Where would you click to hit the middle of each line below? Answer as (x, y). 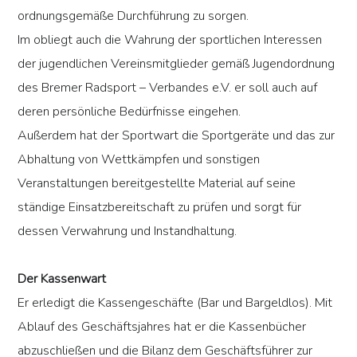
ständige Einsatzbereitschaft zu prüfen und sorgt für (160, 208)
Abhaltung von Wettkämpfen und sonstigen (139, 160)
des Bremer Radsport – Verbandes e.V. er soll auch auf (168, 88)
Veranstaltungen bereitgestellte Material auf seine (157, 184)
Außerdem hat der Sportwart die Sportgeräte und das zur (177, 136)
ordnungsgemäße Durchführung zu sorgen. (133, 16)
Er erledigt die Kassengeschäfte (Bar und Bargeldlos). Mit (175, 303)
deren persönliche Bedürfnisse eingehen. (129, 112)
